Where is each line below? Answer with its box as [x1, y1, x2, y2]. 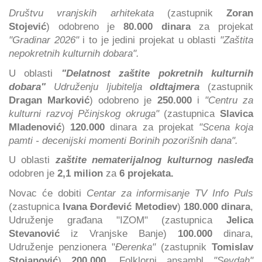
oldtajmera [150, 81, 200, 92]
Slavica [220, 108, 254, 119]
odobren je [9, 168, 54, 179]
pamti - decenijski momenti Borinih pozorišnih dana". [9, 135, 238, 146]
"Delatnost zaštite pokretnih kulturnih [61, 67, 254, 78]
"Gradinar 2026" [9, 35, 79, 46]
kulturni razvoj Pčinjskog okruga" [9, 108, 159, 119]
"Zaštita [220, 35, 254, 46]
